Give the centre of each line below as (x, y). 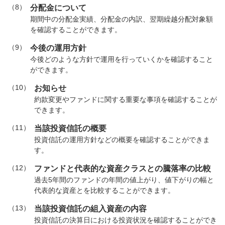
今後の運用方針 (58, 48)
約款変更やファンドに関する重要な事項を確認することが (126, 99)
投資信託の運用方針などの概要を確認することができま (122, 140)
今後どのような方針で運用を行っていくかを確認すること (122, 59)
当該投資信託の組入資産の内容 (90, 209)
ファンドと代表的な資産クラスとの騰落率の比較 (123, 168)
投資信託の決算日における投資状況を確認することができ (126, 220)
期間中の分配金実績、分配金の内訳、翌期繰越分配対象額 (122, 19)
